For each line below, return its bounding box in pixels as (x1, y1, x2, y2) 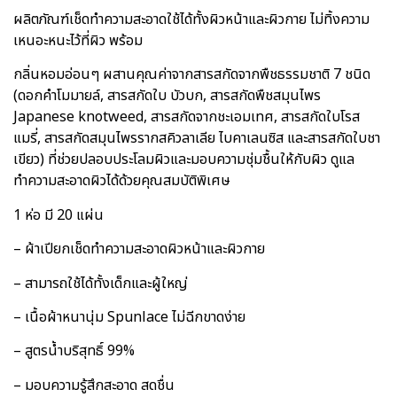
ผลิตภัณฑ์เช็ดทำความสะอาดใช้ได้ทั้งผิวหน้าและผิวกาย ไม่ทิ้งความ (13, 9, 370, 31)
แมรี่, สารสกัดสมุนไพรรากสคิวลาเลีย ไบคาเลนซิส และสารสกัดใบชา (13, 128, 380, 150)
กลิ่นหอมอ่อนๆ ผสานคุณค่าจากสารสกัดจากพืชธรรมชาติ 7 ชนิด (13, 64, 370, 86)
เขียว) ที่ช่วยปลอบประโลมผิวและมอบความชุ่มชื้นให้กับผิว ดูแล (13, 149, 354, 171)
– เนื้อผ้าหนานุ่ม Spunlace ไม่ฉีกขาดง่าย (13, 307, 245, 328)
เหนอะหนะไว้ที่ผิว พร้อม (13, 30, 143, 52)
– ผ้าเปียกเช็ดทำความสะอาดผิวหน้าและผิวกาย (13, 238, 265, 261)
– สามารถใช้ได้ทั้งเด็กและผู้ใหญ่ (13, 272, 188, 294)
